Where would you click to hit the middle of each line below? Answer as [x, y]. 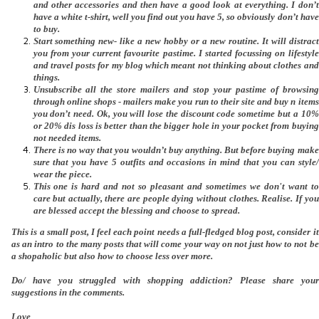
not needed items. [68, 137]
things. [46, 77]
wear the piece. [63, 174]
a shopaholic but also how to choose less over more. [114, 256]
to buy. [47, 28]
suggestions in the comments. [68, 292]
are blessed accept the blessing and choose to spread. [136, 210]
